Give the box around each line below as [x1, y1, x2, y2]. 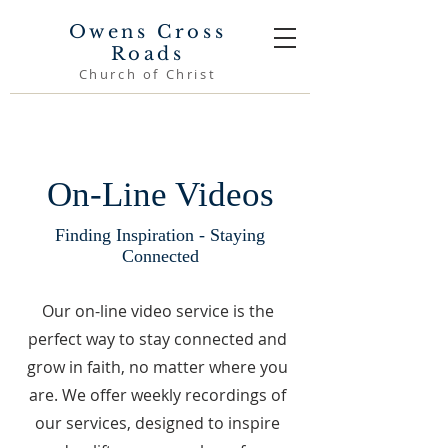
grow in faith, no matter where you [27, 356, 288, 378]
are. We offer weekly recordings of [29, 384, 286, 406]
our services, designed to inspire [35, 412, 280, 434]
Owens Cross [68, 21, 227, 43]
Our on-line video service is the [41, 300, 274, 322]
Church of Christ [78, 65, 217, 83]
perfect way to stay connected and [28, 328, 287, 350]
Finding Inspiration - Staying [55, 225, 265, 245]
